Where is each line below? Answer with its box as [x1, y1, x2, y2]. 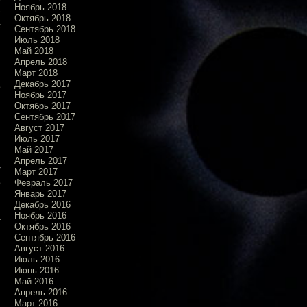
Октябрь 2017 [14, 100, 71, 111]
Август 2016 [14, 243, 64, 254]
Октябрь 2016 [14, 221, 71, 232]
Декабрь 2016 [14, 199, 71, 210]
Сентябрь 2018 [14, 23, 75, 34]
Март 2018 [14, 67, 58, 78]
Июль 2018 [14, 34, 60, 45]
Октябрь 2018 [14, 12, 71, 23]
